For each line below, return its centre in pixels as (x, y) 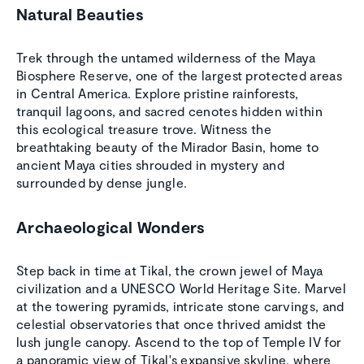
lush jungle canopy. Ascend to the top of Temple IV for (179, 342)
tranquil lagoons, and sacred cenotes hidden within (169, 111)
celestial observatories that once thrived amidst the (171, 324)
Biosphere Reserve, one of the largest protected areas (179, 76)
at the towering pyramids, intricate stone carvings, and (180, 306)
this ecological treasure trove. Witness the (144, 129)
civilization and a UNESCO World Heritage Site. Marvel (181, 288)
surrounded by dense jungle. (102, 183)
